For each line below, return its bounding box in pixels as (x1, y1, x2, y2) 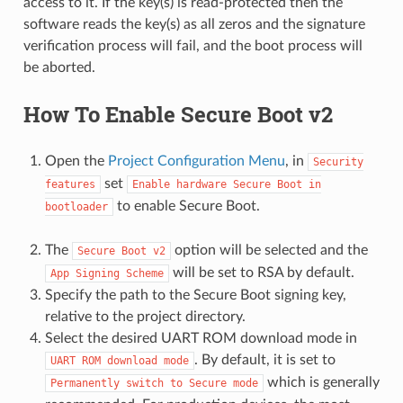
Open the (44, 154, 108, 169)
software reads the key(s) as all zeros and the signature (22, 17, 365, 32)
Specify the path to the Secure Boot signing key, (44, 288, 346, 303)
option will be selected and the (170, 243, 368, 258)
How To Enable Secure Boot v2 (22, 100, 333, 130)
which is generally (263, 375, 380, 390)
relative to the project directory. (44, 309, 246, 325)
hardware (175, 178, 227, 192)
